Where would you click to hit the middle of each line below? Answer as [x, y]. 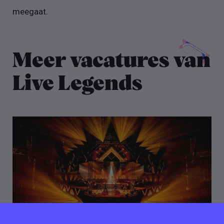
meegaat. [30, 11]
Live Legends [78, 84]
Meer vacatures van [112, 61]
